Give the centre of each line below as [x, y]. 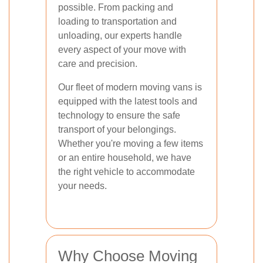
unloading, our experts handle [120, 36]
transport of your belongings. [117, 129]
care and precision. [98, 64]
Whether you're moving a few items [131, 144]
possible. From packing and [116, 7]
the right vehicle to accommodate [127, 172]
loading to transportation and [117, 21]
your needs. [82, 186]
